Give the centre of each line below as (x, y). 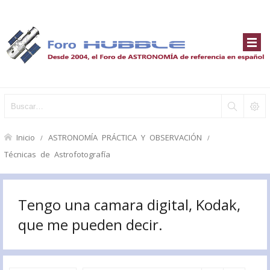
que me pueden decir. (90, 224)
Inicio (26, 137)
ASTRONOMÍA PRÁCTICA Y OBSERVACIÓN (125, 137)
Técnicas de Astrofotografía (57, 154)
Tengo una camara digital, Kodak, (129, 205)
